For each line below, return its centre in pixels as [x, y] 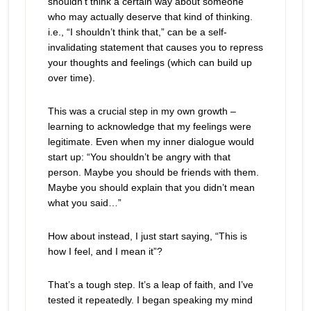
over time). [71, 78]
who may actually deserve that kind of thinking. [150, 17]
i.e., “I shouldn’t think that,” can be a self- [137, 32]
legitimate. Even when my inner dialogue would [151, 142]
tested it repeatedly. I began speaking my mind [150, 300]
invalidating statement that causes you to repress [155, 48]
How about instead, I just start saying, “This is [147, 236]
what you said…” [84, 203]
